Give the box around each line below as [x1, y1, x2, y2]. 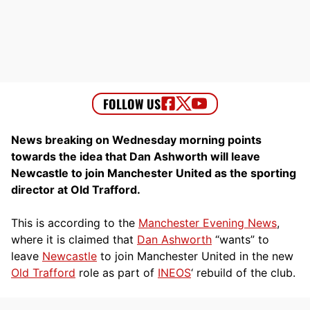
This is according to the [11, 215, 138, 230]
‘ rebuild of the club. [191, 265, 295, 280]
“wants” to [212, 232, 269, 246]
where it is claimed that [11, 232, 137, 246]
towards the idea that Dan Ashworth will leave [11, 149, 260, 163]
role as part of [75, 265, 158, 280]
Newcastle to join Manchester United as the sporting [11, 165, 296, 180]
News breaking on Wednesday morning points [11, 132, 262, 147]
